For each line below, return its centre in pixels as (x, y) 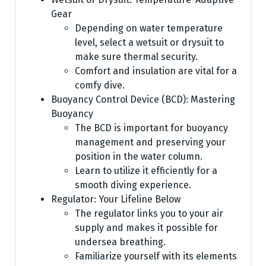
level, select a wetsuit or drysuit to (149, 42)
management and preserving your (150, 142)
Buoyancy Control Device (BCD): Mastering (143, 99)
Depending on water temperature (149, 28)
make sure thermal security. (136, 56)
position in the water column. (139, 156)
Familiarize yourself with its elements (156, 256)
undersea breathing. (120, 242)
